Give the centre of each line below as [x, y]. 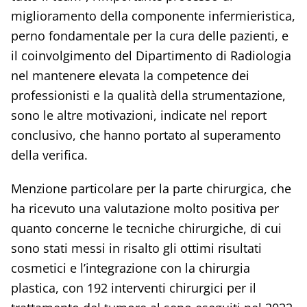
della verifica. [49, 155]
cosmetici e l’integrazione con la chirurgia [130, 268]
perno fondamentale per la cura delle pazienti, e [149, 36]
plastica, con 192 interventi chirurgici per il [133, 288]
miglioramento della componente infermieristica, [153, 16]
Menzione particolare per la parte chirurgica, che [151, 189]
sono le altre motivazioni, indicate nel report [138, 115]
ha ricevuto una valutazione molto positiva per [145, 209]
